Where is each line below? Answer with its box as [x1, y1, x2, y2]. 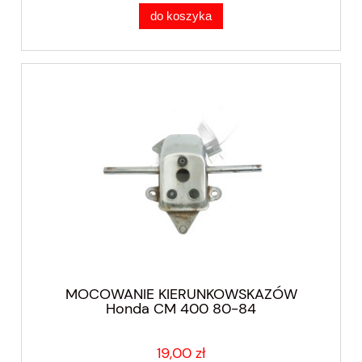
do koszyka [150, 8, 212, 23]
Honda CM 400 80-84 [106, 298, 256, 318]
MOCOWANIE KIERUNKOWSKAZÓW [65, 284, 297, 304]
